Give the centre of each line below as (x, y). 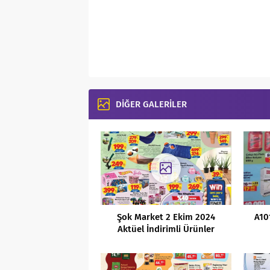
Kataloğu (166, 241)
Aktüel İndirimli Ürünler (166, 229)
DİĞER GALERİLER (151, 104)
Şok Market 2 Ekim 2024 (166, 217)
